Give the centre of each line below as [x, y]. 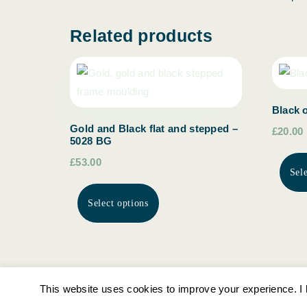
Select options [118, 204]
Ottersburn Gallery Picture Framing [152, 292]
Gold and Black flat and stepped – [154, 129]
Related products [141, 35]
